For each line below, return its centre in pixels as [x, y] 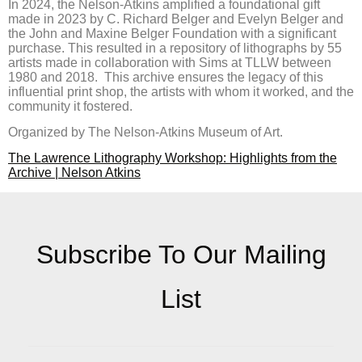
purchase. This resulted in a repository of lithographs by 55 [175, 48]
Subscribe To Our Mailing [181, 254]
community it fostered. [70, 106]
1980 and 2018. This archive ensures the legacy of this [166, 77]
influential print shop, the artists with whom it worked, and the [181, 91]
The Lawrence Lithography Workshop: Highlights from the [173, 158]
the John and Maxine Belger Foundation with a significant [172, 33]
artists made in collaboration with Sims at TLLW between [170, 62]
